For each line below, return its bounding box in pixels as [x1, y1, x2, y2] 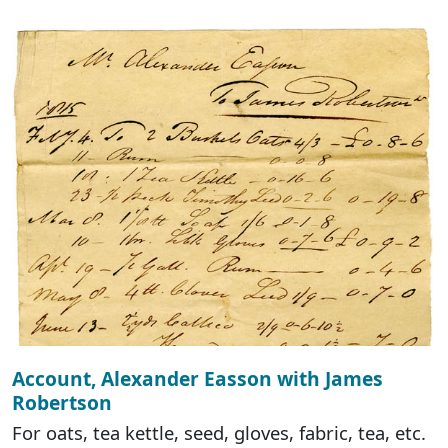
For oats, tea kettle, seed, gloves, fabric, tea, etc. [12, 419, 426, 445]
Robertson [12, 388, 112, 416]
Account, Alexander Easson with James [12, 364, 383, 392]
